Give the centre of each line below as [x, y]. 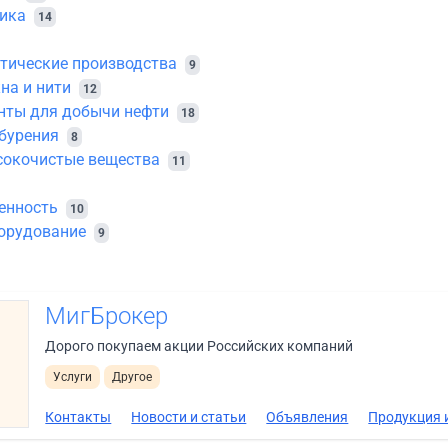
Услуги [73, 377]
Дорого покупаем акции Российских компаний [199, 346]
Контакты [78, 417]
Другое [132, 377]
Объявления [307, 417]
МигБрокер [107, 316]
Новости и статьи [189, 417]
